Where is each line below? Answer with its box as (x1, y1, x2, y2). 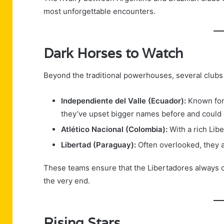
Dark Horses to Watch (43, 44, 183, 62)
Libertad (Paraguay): (61, 140, 136, 150)
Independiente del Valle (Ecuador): (61, 96, 186, 106)
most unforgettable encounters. (43, 6, 155, 16)
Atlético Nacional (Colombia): (61, 124, 167, 134)
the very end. (43, 176, 90, 186)
